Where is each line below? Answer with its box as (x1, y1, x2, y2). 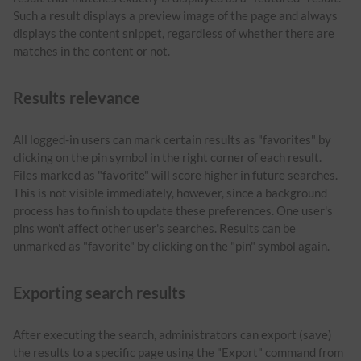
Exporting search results (13, 283, 185, 303)
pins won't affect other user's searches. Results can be (13, 220, 296, 235)
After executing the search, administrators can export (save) (13, 326, 332, 342)
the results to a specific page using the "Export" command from (13, 344, 343, 359)
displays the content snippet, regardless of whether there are (13, 25, 334, 40)
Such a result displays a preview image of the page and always (13, 7, 338, 23)
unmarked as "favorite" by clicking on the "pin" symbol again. (13, 238, 330, 253)
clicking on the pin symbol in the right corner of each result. (13, 149, 322, 164)
